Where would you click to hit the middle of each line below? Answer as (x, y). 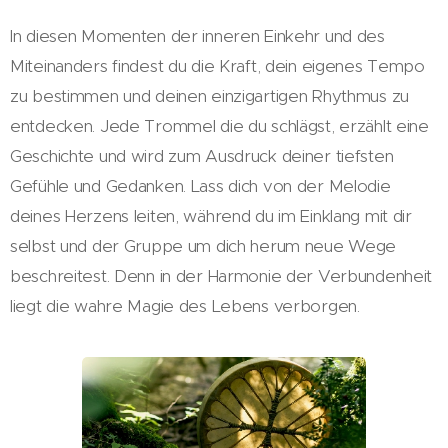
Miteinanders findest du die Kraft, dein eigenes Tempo (217, 65)
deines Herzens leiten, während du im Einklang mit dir (211, 215)
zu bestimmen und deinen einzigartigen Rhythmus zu (210, 95)
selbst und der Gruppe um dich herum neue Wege (203, 245)
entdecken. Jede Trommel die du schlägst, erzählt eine (219, 125)
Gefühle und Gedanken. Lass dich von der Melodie (200, 185)
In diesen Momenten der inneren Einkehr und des (197, 35)
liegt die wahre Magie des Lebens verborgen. (185, 305)
